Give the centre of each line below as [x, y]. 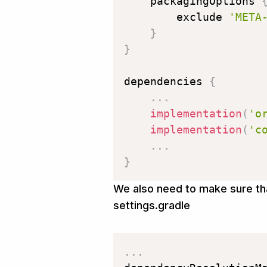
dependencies [167, 82]
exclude [176, 17]
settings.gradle [152, 206]
